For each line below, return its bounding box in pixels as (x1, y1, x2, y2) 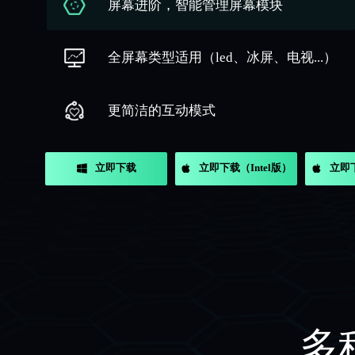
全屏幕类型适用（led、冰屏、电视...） (108, 50, 338, 66)
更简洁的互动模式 (108, 102, 216, 118)
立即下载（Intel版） (199, 162, 292, 174)
